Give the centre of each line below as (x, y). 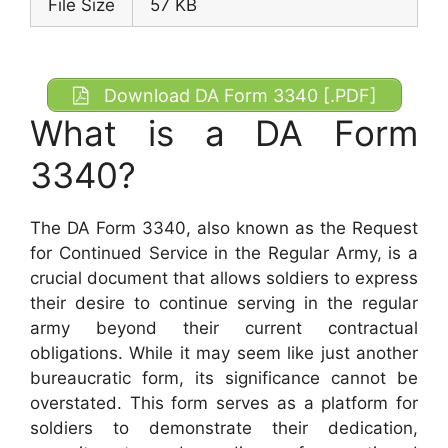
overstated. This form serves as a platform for (224, 403)
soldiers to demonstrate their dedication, (224, 428)
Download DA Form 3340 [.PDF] (237, 95)
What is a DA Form (224, 133)
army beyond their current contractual (224, 328)
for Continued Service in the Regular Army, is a (224, 253)
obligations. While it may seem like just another (224, 353)
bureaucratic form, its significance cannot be (224, 378)
